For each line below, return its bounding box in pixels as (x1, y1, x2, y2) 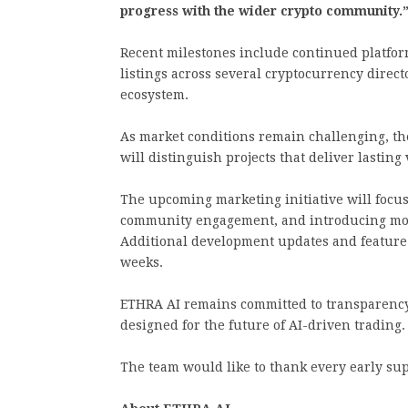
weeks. (120, 255, 163, 270)
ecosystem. (120, 87, 189, 102)
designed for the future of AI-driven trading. (120, 318, 405, 332)
